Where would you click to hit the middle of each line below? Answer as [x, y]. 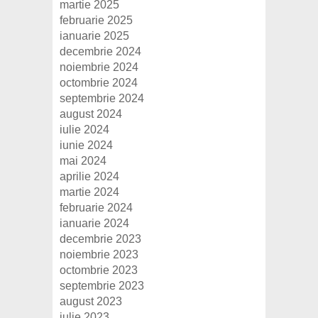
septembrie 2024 [102, 99]
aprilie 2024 [89, 177]
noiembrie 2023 [99, 255]
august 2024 [91, 114]
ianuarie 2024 [94, 224]
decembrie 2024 [100, 52]
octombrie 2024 [99, 83]
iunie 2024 [86, 146]
